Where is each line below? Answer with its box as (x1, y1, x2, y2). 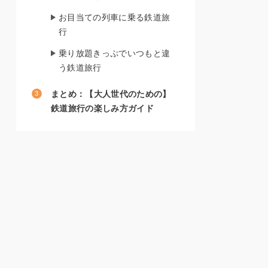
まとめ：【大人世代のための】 (51, 89, 171, 99)
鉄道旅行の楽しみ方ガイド (51, 103, 154, 114)
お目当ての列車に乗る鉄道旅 (59, 13, 170, 23)
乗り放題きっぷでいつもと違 (59, 48, 170, 59)
